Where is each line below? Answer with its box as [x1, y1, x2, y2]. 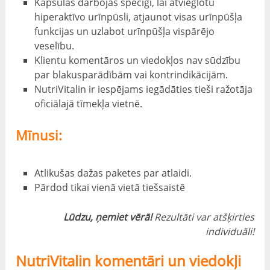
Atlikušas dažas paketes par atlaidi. [34, 166, 192, 180]
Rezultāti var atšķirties [151, 210, 254, 224]
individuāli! [205, 224, 254, 238]
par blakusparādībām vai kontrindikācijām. [34, 67, 228, 81]
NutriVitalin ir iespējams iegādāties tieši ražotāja [34, 82, 253, 96]
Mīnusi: [16, 125, 63, 144]
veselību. [34, 39, 74, 52]
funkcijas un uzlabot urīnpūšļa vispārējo [34, 24, 215, 38]
